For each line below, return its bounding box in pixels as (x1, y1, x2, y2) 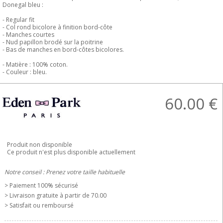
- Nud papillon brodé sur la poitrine (2, 38, 103, 46)
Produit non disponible (7, 140, 72, 149)
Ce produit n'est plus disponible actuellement (7, 148, 135, 156)
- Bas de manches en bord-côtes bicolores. (2, 45, 124, 54)
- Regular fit (2, 15, 34, 24)
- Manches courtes (2, 30, 54, 39)
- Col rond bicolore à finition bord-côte (2, 23, 112, 31)
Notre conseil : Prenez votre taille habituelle (4, 168, 125, 176)
